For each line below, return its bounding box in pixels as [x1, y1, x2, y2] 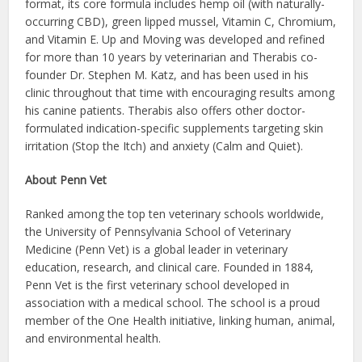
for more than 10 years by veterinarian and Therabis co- [25, 49, 318, 65]
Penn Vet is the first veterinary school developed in [25, 277, 290, 293]
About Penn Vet [25, 172, 107, 188]
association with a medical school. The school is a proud [25, 295, 321, 311]
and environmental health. [25, 330, 162, 347]
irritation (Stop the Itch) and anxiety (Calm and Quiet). [25, 138, 304, 154]
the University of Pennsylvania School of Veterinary [25, 224, 292, 240]
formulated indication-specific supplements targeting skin [25, 120, 324, 137]
